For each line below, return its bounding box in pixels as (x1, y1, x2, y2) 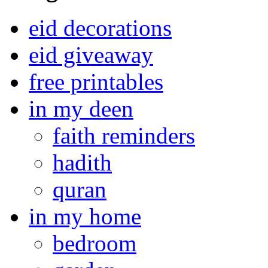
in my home (29, 203, 141, 229)
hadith (53, 149, 112, 175)
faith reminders (53, 122, 195, 148)
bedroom (53, 230, 136, 256)
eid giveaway (29, 41, 153, 68)
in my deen (29, 95, 133, 121)
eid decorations (29, 14, 172, 41)
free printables (29, 68, 163, 95)
